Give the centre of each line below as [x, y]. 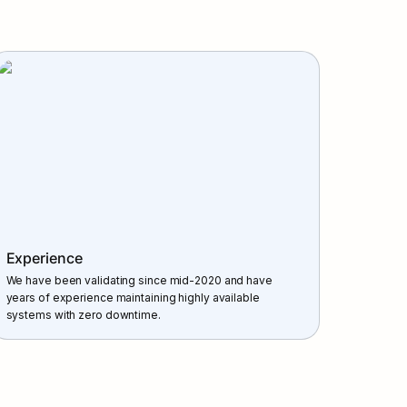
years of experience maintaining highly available [133, 297]
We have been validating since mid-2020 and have [139, 280]
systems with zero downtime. [83, 314]
